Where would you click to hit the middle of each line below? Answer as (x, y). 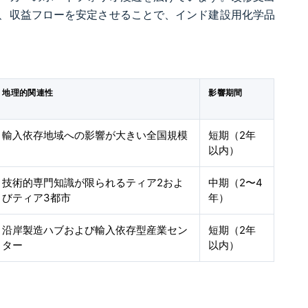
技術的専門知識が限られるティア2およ (93, 183)
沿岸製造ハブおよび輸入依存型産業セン (95, 230)
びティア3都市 (37, 198)
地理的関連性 (28, 93)
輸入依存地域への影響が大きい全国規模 (95, 135)
